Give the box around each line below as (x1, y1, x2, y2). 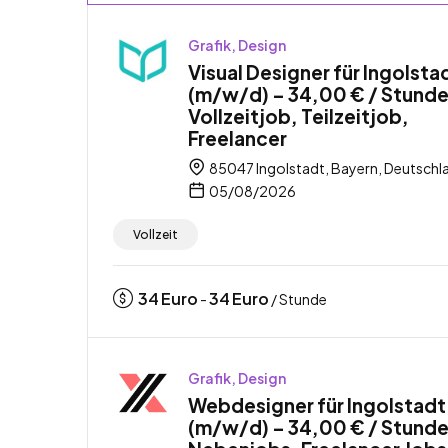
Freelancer (188, 125, 287, 150)
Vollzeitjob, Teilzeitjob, (188, 103, 409, 128)
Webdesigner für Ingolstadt (188, 392, 446, 417)
